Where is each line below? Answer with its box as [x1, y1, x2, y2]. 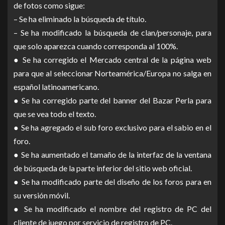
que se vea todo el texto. [14, 109, 96, 119]
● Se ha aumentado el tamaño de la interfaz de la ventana [14, 150, 211, 160]
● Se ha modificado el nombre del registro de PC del [14, 204, 211, 214]
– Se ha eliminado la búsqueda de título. [14, 14, 146, 24]
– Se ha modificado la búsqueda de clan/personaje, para [14, 28, 211, 38]
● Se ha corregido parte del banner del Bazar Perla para [14, 95, 211, 105]
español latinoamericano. [14, 82, 99, 92]
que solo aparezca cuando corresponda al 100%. [14, 41, 178, 51]
